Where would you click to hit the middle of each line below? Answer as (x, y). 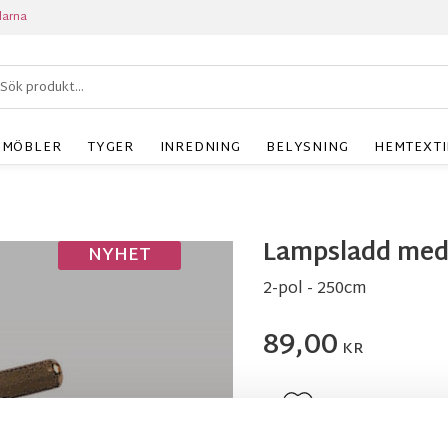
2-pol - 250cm (314, 289)
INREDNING (200, 147)
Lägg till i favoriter (355, 403)
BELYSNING (307, 147)
